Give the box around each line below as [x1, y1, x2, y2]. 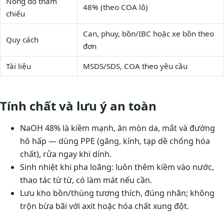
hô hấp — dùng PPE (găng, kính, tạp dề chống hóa [20, 135, 210, 146]
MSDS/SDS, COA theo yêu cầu [82, 60, 187, 71]
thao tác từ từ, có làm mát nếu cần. [20, 174, 152, 185]
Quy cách [5, 34, 38, 44]
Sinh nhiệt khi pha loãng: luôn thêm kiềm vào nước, [20, 161, 214, 172]
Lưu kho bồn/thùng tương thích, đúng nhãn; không [20, 187, 214, 198]
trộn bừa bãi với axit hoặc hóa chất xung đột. [20, 200, 189, 211]
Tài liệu [5, 60, 31, 71]
